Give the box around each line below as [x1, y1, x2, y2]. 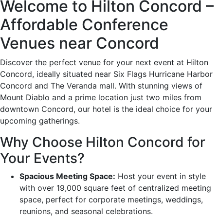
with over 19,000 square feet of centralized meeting [19, 182, 211, 193]
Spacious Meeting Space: [19, 171, 115, 181]
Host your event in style [115, 171, 206, 181]
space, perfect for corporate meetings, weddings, [19, 194, 203, 204]
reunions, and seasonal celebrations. [19, 206, 153, 216]
